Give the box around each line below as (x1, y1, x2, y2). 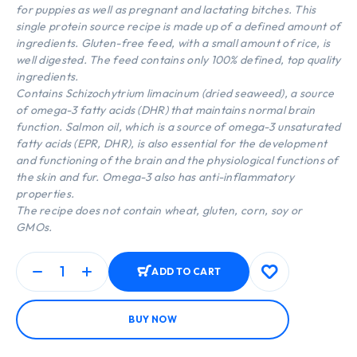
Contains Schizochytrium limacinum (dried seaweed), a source (16, 85, 335, 100)
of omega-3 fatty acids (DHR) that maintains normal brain (16, 102, 316, 117)
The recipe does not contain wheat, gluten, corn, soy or (16, 202, 303, 218)
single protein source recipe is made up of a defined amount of (16, 18, 341, 33)
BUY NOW (128, 313, 177, 326)
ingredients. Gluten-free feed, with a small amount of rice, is (16, 35, 331, 50)
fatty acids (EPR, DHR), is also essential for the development (16, 135, 328, 151)
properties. (16, 186, 75, 201)
